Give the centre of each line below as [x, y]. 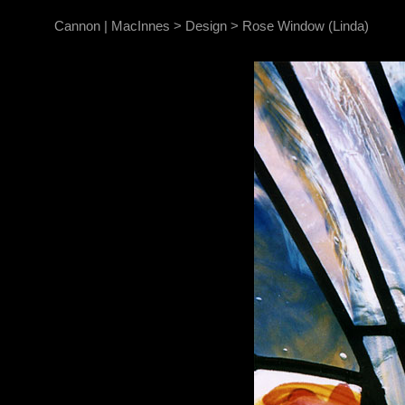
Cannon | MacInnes [112, 26]
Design [206, 26]
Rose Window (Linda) [306, 26]
